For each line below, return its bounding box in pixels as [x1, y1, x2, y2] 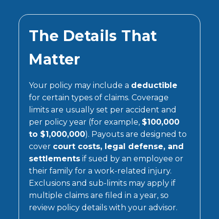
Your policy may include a [29, 80, 131, 90]
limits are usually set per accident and [29, 105, 177, 114]
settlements [29, 153, 81, 163]
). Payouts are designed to [85, 129, 187, 139]
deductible [131, 80, 178, 90]
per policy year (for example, [29, 117, 142, 127]
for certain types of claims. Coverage [29, 92, 169, 102]
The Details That [29, 26, 157, 45]
